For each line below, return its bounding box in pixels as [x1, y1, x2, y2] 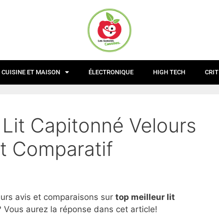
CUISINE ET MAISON [1, 68, 60, 76]
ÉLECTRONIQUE [88, 68, 133, 76]
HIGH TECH [153, 68, 185, 76]
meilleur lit [129, 192, 175, 202]
